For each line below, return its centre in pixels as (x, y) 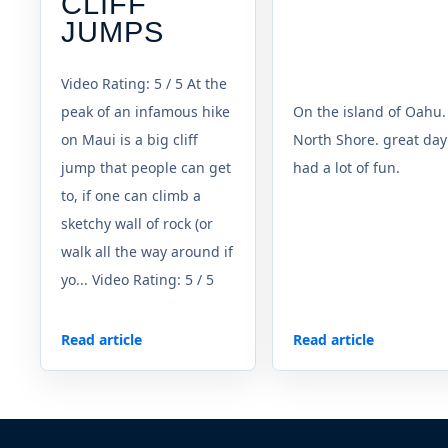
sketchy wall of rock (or (137, 223)
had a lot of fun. (346, 167)
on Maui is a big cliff (129, 139)
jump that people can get (146, 167)
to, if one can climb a (131, 195)
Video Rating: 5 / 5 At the (144, 83)
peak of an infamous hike (145, 111)
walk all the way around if (147, 251)
